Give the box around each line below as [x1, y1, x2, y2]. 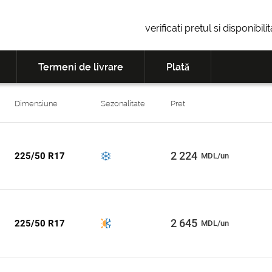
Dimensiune [15, 99, 58, 109]
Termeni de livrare [38, 61, 123, 73]
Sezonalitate [100, 99, 145, 109]
